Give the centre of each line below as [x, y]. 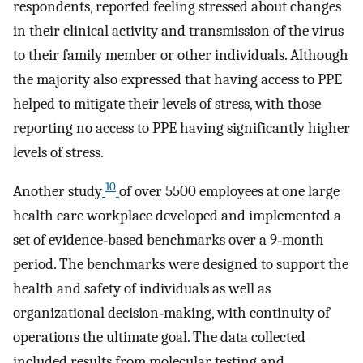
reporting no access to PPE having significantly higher [181, 128]
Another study [58, 192]
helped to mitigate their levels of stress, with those [167, 103]
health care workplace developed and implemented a [177, 216]
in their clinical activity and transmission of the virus [178, 30]
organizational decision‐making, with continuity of [171, 313]
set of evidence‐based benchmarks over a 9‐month [169, 240]
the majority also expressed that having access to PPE [177, 79]
